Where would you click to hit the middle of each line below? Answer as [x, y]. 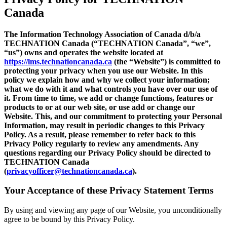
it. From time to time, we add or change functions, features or [109, 98]
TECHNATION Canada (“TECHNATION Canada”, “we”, [107, 43]
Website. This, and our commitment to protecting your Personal [113, 116]
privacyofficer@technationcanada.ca [69, 171]
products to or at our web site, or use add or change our [100, 107]
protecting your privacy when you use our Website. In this [103, 70]
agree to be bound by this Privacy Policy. [69, 219]
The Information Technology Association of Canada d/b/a [102, 34]
